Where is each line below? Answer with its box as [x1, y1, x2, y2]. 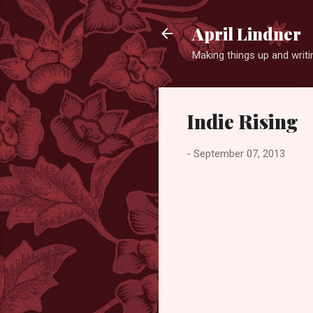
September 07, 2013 [194, 147, 285, 160]
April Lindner [192, 22, 301, 45]
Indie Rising [187, 108, 298, 134]
